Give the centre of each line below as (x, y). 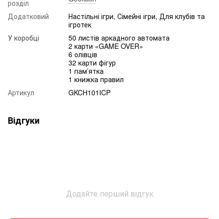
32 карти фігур (92, 63)
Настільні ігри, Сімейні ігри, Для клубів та (137, 16)
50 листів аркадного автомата (119, 38)
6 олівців (83, 55)
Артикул (21, 93)
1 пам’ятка (86, 71)
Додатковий (28, 16)
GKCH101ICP (89, 93)
